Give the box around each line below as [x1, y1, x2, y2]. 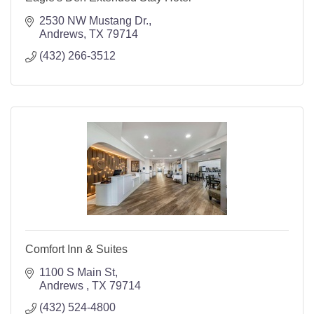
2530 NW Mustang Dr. [39, 14, 149, 27]
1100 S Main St [39, 266, 115, 278]
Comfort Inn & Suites [25, 243, 128, 255]
